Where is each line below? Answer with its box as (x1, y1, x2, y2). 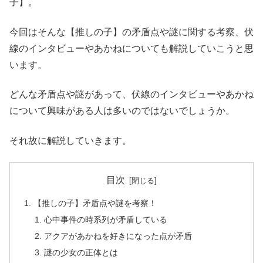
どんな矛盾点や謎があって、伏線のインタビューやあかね (9, 89, 254, 100)
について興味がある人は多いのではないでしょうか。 (9, 106, 235, 116)
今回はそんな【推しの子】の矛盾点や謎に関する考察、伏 (9, 26, 254, 37)
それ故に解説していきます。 (9, 135, 131, 146)
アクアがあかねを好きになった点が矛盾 (43, 231, 192, 241)
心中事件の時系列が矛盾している (43, 215, 167, 225)
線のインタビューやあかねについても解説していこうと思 (9, 43, 254, 53)
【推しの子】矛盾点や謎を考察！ (33, 198, 157, 208)
